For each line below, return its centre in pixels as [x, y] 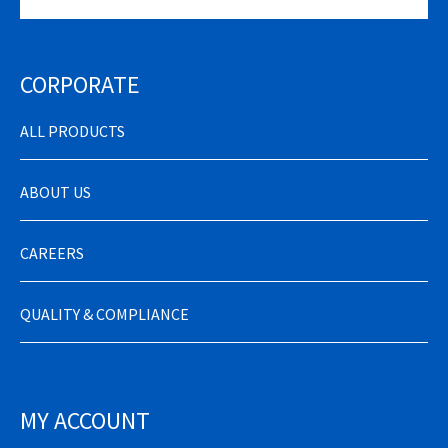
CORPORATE [80, 85]
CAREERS [52, 253]
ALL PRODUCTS [72, 131]
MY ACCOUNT [85, 421]
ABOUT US [55, 192]
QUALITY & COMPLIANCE [104, 314]
